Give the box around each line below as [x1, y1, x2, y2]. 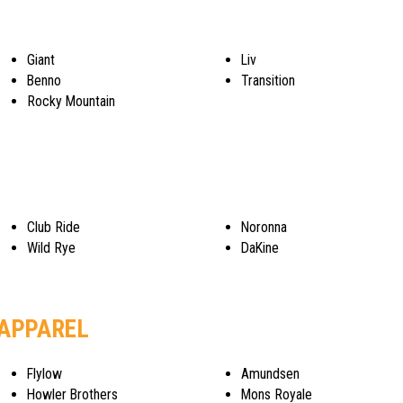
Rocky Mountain [26, 93, 115, 111]
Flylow [26, 365, 62, 383]
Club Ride [26, 219, 80, 237]
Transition [241, 72, 296, 90]
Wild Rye [26, 239, 76, 257]
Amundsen [241, 365, 300, 383]
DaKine [241, 239, 280, 257]
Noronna [241, 219, 288, 237]
